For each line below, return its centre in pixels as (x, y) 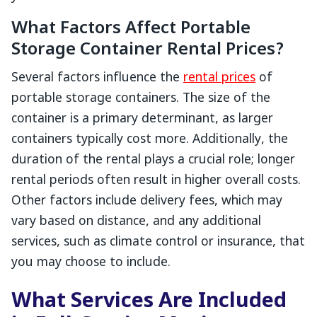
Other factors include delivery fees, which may (147, 201)
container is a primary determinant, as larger (142, 119)
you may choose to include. (91, 263)
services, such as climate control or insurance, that (158, 242)
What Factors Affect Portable (131, 29)
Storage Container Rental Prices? (148, 50)
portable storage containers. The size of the (141, 99)
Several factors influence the (97, 78)
